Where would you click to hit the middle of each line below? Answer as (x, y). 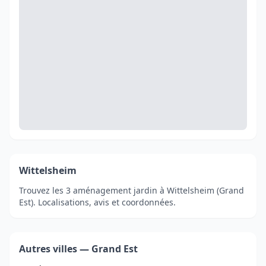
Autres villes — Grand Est (78, 248)
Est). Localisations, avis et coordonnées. (97, 202)
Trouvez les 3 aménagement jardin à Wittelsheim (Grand (132, 190)
